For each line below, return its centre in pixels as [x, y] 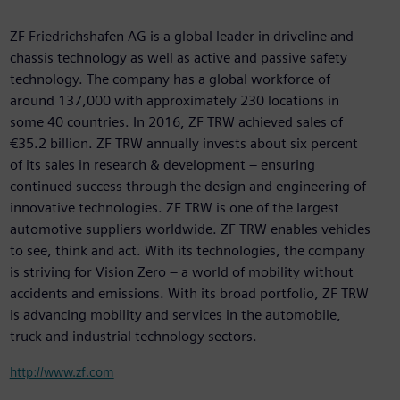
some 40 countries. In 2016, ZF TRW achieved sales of [176, 122]
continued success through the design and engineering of [187, 187]
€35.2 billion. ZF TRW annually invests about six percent [183, 144]
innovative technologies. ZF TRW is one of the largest [174, 208]
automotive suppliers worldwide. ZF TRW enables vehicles [190, 229]
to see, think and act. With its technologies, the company [187, 251]
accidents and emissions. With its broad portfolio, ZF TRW [189, 294]
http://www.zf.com [62, 372]
